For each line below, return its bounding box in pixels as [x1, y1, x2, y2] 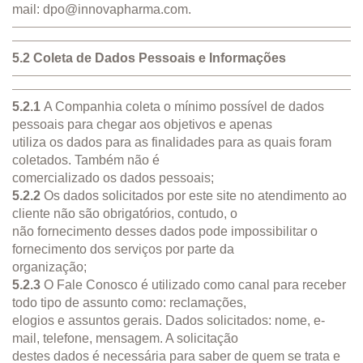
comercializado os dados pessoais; [12, 170, 214, 185]
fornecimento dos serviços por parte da [12, 241, 234, 256]
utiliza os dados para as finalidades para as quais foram [12, 135, 331, 149]
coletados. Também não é [12, 152, 160, 167]
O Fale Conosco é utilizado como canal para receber [41, 277, 346, 292]
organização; [12, 259, 87, 274]
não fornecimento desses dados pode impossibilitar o [12, 224, 318, 238]
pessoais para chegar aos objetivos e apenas [12, 117, 272, 131]
